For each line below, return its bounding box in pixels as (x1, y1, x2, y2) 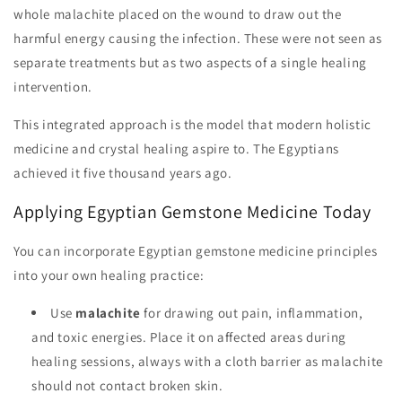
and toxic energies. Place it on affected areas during (31, 328, 346, 345)
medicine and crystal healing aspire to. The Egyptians (13, 140, 339, 158)
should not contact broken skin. (31, 376, 223, 394)
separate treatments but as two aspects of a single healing (13, 54, 367, 72)
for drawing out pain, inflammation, (140, 303, 363, 321)
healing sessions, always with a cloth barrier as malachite (31, 352, 383, 370)
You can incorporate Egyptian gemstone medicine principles (13, 241, 378, 259)
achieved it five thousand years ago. (13, 164, 232, 182)
